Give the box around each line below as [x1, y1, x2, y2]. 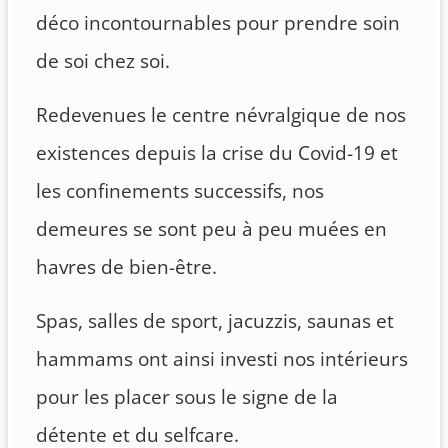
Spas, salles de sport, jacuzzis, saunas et [36, 308, 394, 335]
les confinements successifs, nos [36, 178, 324, 205]
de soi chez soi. [36, 48, 170, 75]
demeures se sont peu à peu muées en [36, 216, 387, 243]
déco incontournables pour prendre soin [36, 10, 400, 37]
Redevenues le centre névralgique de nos [36, 102, 406, 129]
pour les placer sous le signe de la [36, 384, 338, 411]
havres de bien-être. [36, 254, 217, 281]
